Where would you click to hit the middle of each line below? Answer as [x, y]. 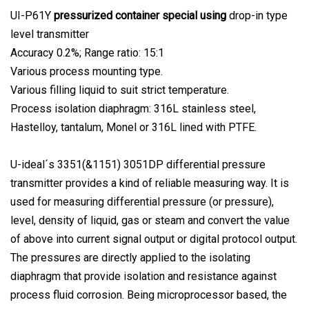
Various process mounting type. [87, 72]
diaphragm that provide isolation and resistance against [143, 277]
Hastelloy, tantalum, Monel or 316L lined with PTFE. [133, 128]
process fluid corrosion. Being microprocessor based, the [149, 295]
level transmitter [50, 34]
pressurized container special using [139, 16]
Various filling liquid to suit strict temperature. [120, 90]
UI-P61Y [31, 16]
